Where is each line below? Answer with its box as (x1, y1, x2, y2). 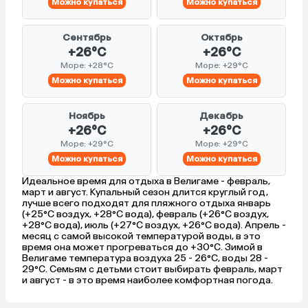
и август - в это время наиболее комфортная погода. (22, 274, 273, 287)
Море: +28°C (60, 60, 113, 71)
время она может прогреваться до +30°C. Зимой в (22, 241, 263, 254)
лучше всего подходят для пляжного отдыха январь (22, 197, 271, 210)
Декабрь (199, 110, 243, 122)
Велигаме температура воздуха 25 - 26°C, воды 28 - (22, 252, 268, 265)
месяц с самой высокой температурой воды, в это (22, 230, 261, 243)
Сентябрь (62, 32, 111, 44)
